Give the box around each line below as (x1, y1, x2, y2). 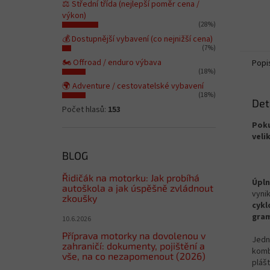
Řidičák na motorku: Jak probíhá (62, 172, 199, 183)
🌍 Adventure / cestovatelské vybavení (62, 80, 204, 92)
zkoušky (62, 192, 97, 204)
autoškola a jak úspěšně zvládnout (62, 182, 213, 193)
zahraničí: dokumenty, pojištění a (62, 240, 205, 251)
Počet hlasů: (62, 104, 108, 116)
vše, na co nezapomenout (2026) (62, 250, 206, 262)
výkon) (62, 10, 86, 22)
